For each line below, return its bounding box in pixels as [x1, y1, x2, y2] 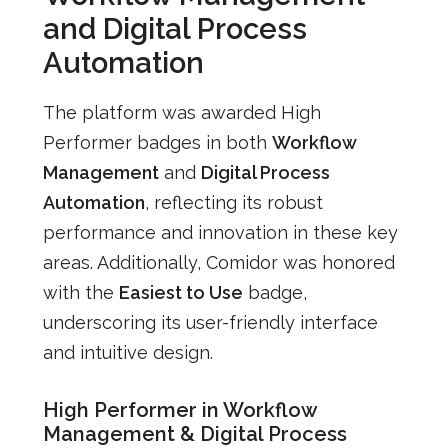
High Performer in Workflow [42, 397, 317, 422]
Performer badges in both [42, 131, 272, 153]
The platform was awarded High [42, 101, 321, 123]
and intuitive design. [42, 341, 213, 363]
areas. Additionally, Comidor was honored [42, 251, 395, 273]
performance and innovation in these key [42, 221, 398, 243]
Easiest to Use [118, 281, 243, 303]
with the [42, 281, 119, 303]
